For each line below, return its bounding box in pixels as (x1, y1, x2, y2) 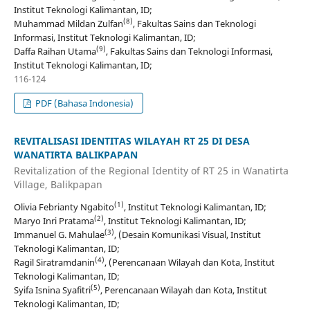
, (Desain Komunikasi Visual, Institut (113, 228, 261, 241)
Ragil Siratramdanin (13, 256, 95, 269)
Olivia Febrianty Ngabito (13, 201, 114, 214)
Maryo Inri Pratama (13, 215, 94, 228)
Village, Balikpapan (13, 178, 102, 192)
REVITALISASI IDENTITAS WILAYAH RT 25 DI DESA (13, 134, 250, 147)
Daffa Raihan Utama (13, 44, 96, 57)
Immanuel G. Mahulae (13, 228, 104, 241)
